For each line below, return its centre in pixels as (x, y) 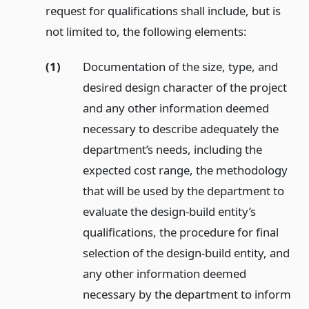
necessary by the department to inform (187, 294)
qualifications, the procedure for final (180, 232)
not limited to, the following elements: (146, 31)
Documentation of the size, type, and (180, 66)
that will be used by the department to (183, 190)
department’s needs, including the (172, 149)
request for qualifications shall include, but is (163, 10)
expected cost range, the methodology (185, 170)
